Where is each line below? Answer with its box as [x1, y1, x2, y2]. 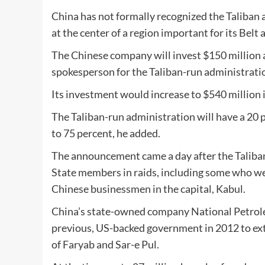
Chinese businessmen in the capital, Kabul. [51, 182, 245, 196]
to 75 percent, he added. [51, 127, 160, 140]
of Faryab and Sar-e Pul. [51, 238, 159, 251]
